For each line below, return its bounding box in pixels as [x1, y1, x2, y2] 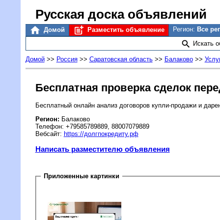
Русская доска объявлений [35, 7, 207, 21]
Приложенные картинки [42, 172, 122, 180]
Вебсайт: [35, 130, 64, 137]
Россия [56, 55, 78, 63]
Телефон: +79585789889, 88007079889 [35, 122, 149, 130]
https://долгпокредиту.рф [63, 130, 138, 137]
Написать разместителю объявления [35, 145, 170, 154]
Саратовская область [89, 55, 153, 63]
